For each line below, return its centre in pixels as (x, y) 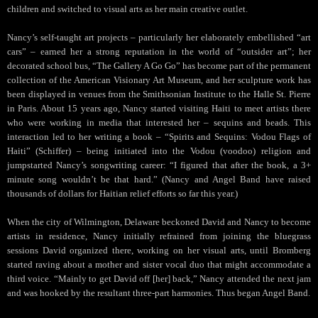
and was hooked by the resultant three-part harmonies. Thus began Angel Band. (159, 292)
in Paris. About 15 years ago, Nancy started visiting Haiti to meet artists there (159, 108)
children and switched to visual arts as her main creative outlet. (127, 9)
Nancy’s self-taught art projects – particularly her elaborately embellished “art (159, 37)
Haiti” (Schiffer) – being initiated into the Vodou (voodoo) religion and (159, 150)
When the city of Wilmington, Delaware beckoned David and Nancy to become (159, 221)
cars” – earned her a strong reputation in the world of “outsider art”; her (159, 51)
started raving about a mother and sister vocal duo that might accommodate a (159, 264)
